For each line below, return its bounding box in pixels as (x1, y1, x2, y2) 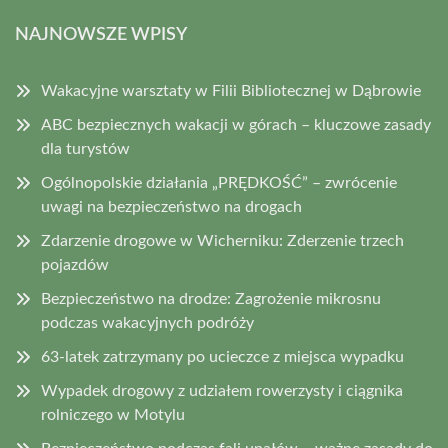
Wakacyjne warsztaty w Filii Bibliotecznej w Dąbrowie (41, 83, 421, 100)
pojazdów (41, 257, 109, 274)
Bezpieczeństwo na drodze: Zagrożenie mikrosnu (41, 291, 381, 308)
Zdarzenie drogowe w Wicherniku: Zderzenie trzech (41, 233, 404, 250)
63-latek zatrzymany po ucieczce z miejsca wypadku (41, 349, 404, 366)
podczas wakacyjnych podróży (41, 315, 254, 332)
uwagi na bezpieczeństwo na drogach (41, 199, 302, 216)
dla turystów (41, 141, 130, 158)
